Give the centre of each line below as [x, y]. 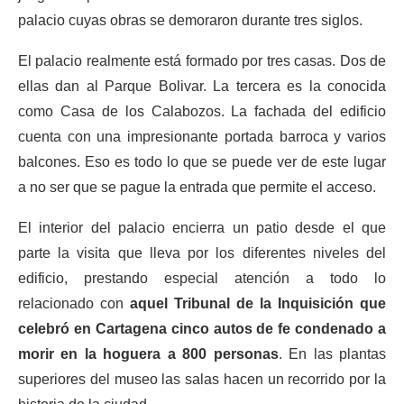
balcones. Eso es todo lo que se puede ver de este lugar [202, 162]
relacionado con [74, 303]
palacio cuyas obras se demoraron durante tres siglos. [190, 20]
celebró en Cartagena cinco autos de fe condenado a [202, 329]
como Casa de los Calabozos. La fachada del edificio [202, 111]
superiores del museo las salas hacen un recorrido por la [202, 379]
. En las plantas [332, 354]
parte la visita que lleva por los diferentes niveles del [202, 253]
